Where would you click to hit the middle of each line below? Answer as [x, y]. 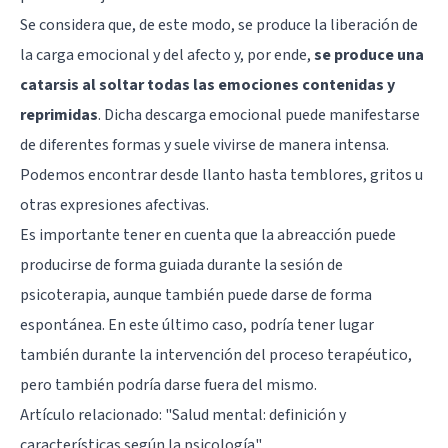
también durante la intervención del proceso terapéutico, [216, 354]
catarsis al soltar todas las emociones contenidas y [207, 84]
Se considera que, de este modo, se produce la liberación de [219, 24]
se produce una [369, 54]
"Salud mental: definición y [255, 414]
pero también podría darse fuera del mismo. [168, 384]
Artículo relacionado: [92, 414]
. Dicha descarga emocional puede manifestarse [259, 114]
